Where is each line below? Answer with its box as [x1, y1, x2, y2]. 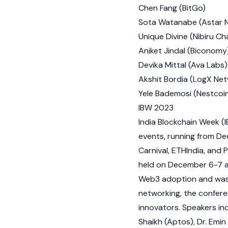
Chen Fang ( [138, 3, 182, 13]
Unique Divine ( [138, 31, 193, 42]
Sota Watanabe [138, 17, 197, 27]
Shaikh [138, 216, 162, 227]
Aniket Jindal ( [138, 45, 190, 56]
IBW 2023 [138, 102, 174, 113]
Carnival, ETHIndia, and [138, 145, 223, 156]
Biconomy [190, 45, 227, 56]
